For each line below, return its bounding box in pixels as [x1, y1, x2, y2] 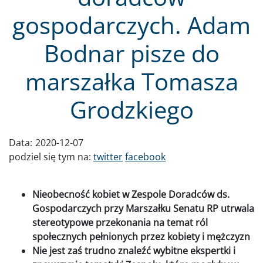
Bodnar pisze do [43, 36, 220, 69]
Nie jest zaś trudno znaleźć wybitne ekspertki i [32, 244, 235, 257]
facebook [125, 150, 166, 163]
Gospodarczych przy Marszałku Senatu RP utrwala [32, 201, 254, 215]
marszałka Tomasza [25, 65, 238, 97]
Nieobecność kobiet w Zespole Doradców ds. [32, 187, 230, 201]
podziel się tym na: [9, 150, 93, 163]
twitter [93, 150, 123, 163]
